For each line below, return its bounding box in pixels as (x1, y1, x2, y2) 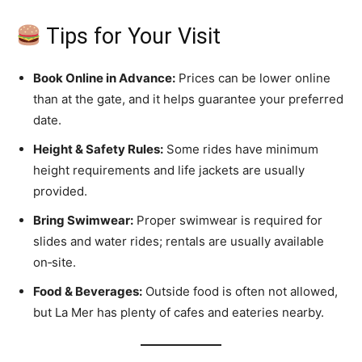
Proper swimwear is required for (133, 213, 322, 229)
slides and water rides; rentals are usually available (33, 234, 324, 250)
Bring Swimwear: (33, 213, 133, 229)
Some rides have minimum (163, 141, 318, 158)
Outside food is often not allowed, (142, 284, 338, 300)
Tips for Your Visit (40, 23, 221, 50)
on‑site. (33, 255, 76, 271)
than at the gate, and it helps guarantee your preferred (33, 91, 343, 107)
